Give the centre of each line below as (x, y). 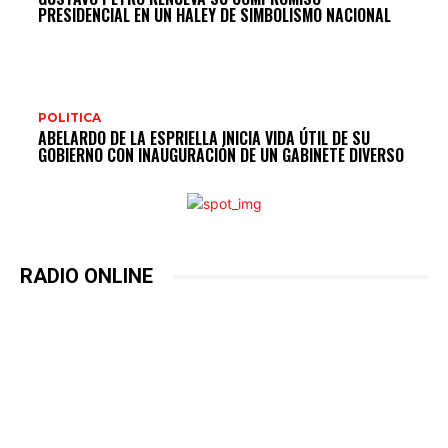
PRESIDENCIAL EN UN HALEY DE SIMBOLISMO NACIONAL (214, 15)
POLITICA (69, 118)
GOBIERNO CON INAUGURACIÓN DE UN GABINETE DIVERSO (221, 155)
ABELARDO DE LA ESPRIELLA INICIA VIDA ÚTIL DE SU (204, 138)
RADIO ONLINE (86, 276)
